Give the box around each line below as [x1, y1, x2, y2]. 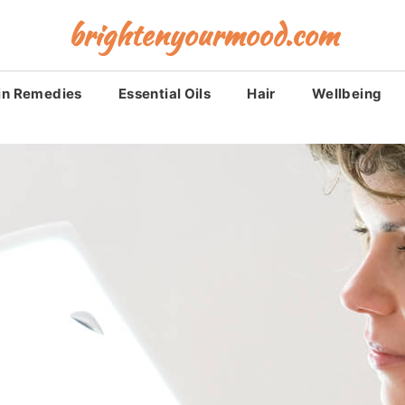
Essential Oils [118, 85, 212, 102]
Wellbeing [311, 85, 382, 102]
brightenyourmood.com [67, 14, 338, 56]
